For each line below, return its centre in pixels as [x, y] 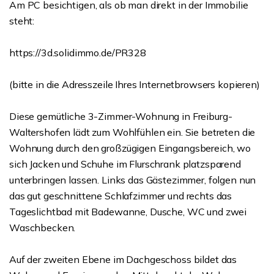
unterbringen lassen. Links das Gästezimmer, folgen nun [133, 180]
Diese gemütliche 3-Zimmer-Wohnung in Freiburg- [121, 116]
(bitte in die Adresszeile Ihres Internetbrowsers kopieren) [135, 84]
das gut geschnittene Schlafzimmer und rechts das [121, 196]
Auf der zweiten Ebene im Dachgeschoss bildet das [123, 259]
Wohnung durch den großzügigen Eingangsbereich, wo [130, 148]
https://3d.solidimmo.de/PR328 [78, 53]
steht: [22, 21]
